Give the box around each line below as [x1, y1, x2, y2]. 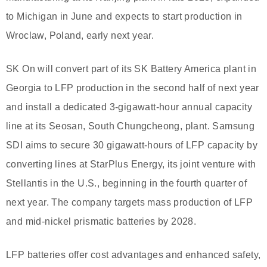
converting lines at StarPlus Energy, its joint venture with [6, 159, 256, 169]
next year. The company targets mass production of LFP [6, 197, 253, 207]
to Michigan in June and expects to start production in [6, 11, 243, 21]
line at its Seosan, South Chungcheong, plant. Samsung [6, 120, 255, 131]
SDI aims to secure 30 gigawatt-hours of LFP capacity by [6, 139, 257, 150]
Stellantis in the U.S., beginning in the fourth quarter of [6, 178, 247, 188]
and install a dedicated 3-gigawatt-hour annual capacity [6, 101, 252, 112]
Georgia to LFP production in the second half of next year [6, 82, 259, 93]
